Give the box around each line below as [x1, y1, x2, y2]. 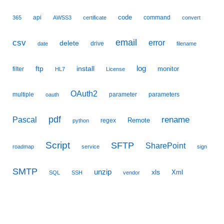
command [143, 14, 170, 21]
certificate [83, 14, 106, 21]
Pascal [12, 115, 37, 124]
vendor [123, 169, 140, 176]
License [106, 66, 125, 72]
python [72, 117, 89, 124]
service [81, 143, 99, 150]
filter [12, 65, 24, 73]
